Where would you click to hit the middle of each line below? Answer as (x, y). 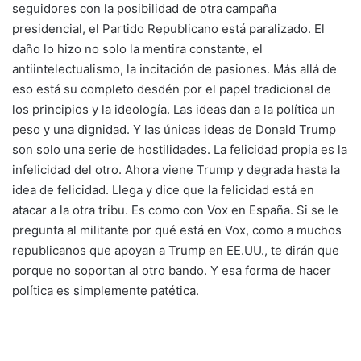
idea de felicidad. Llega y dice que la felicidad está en (163, 189)
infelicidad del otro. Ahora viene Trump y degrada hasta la (176, 169)
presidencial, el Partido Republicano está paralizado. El (168, 28)
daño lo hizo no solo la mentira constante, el (137, 48)
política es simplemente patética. (106, 290)
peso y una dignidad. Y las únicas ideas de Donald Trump (174, 129)
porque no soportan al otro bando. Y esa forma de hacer (172, 270)
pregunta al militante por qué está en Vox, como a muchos (177, 230)
